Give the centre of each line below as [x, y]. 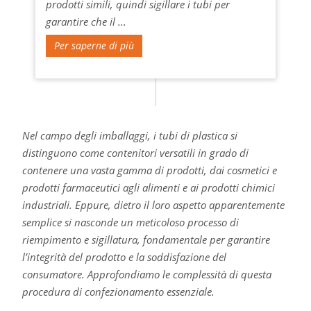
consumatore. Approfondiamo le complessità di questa [146, 274]
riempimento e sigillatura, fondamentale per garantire [146, 239]
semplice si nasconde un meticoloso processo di [130, 222]
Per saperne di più [94, 45]
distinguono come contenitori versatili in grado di [135, 152]
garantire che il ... [86, 21]
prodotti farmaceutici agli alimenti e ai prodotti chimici [148, 187]
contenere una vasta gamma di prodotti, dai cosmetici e [149, 170]
